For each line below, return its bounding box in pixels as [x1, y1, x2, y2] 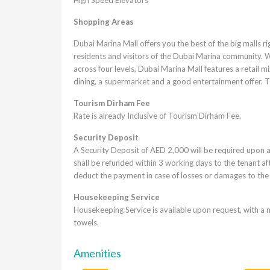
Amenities [74, 246, 121, 260]
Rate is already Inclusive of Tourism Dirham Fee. [74, 110, 241, 121]
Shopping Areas [74, 16, 134, 27]
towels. [74, 217, 99, 227]
